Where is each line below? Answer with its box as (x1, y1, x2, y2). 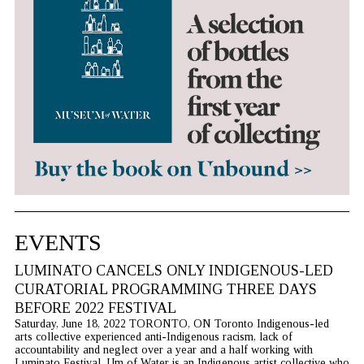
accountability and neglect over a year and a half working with (14, 344, 313, 357)
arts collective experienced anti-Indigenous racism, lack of (14, 331, 292, 344)
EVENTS (14, 230, 102, 256)
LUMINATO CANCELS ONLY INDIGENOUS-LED (14, 262, 333, 279)
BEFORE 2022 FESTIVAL (14, 300, 176, 317)
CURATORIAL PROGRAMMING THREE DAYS (14, 281, 317, 298)
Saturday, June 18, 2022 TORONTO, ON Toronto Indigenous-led (14, 318, 329, 331)
